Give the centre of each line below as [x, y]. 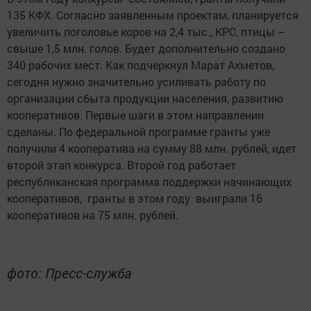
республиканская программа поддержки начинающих [149, 182]
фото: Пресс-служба [69, 273]
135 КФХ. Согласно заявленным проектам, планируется [153, 15]
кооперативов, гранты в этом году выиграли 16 [135, 198]
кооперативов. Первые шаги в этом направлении [135, 115]
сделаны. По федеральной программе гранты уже [138, 132]
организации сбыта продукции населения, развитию [145, 98]
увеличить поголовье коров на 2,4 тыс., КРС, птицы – [146, 32]
